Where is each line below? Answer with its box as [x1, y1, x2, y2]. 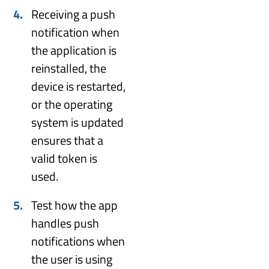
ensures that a [31, 130, 104, 150]
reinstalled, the [31, 58, 107, 77]
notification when [31, 22, 120, 41]
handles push [31, 213, 100, 232]
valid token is [31, 148, 98, 168]
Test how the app [31, 195, 118, 214]
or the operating [31, 94, 113, 113]
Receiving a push [31, 4, 116, 23]
